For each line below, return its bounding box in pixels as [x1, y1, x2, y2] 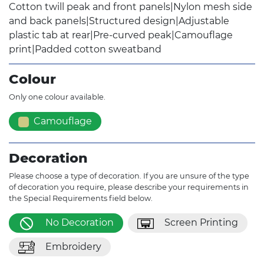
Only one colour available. [9, 93, 105, 102]
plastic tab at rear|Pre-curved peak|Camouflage [9, 29, 233, 41]
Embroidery [45, 240, 101, 252]
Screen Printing [164, 217, 238, 229]
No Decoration [45, 217, 114, 229]
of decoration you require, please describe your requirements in [9, 183, 249, 192]
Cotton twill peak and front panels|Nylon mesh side [9, 1, 252, 13]
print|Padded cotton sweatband [9, 44, 161, 55]
